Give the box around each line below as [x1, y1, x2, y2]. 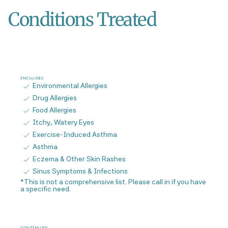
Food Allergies [33, 106, 76, 114]
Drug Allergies [33, 94, 77, 102]
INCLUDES [20, 75, 43, 80]
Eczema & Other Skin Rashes [33, 155, 126, 163]
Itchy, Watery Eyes [33, 118, 94, 126]
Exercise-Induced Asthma [33, 130, 117, 138]
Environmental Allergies [33, 81, 107, 90]
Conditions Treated [8, 8, 156, 31]
